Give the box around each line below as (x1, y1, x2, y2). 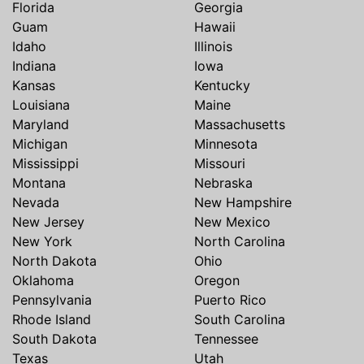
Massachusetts (194, 116, 285, 133)
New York (12, 233, 72, 250)
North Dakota (12, 253, 97, 270)
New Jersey (12, 214, 84, 231)
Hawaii (194, 19, 236, 36)
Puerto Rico (194, 292, 266, 309)
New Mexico (194, 214, 271, 231)
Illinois (194, 38, 232, 55)
